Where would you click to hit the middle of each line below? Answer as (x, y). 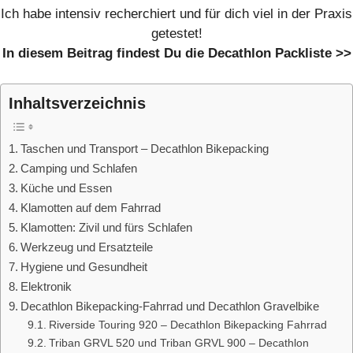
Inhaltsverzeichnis (77, 103)
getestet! (176, 34)
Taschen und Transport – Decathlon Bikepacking (145, 148)
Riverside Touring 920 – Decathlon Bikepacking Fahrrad (188, 325)
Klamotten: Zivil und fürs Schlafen (107, 227)
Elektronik (46, 286)
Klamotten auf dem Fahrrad (91, 207)
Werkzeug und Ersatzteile (87, 247)
